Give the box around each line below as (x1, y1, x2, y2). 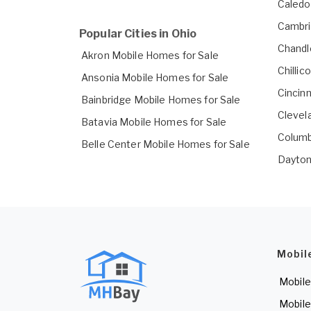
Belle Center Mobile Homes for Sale (81, 138, 250, 151)
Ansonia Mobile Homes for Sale (81, 72, 229, 84)
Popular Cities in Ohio (79, 27, 197, 41)
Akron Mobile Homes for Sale (81, 49, 219, 62)
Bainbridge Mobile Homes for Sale (81, 94, 241, 106)
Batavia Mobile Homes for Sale (81, 116, 227, 128)
